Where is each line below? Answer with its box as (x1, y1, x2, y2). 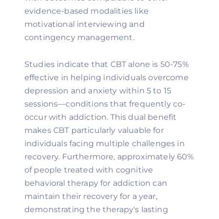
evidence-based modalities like (24, 6, 149, 16)
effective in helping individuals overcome (24, 73, 189, 82)
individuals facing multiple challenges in (24, 139, 185, 148)
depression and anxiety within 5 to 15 (24, 86, 172, 95)
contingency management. (24, 33, 134, 42)
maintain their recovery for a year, (24, 192, 157, 201)
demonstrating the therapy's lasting (24, 205, 168, 214)
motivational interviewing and (24, 20, 145, 29)
